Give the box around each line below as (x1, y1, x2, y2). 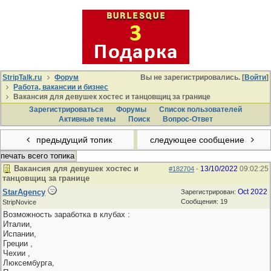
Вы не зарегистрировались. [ (140, 73, 244, 82)
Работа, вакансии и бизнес (13, 83, 109, 91)
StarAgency (2, 188, 45, 197)
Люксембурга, (3, 258, 54, 267)
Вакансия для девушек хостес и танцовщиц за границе (11, 93, 211, 101)
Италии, (3, 220, 32, 229)
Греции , (3, 239, 33, 248)
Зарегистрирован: (181, 188, 238, 195)
